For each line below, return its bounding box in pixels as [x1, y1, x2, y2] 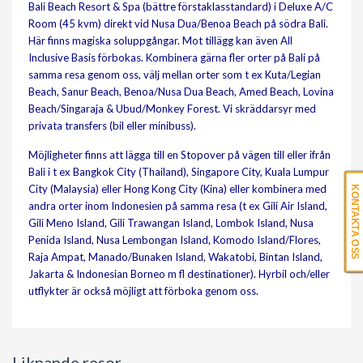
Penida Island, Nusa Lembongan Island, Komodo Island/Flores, [28, 233, 321, 246]
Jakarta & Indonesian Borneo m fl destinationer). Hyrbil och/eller [28, 267, 330, 280]
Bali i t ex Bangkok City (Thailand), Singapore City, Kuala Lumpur [28, 164, 329, 178]
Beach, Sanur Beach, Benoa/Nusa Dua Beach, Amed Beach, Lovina [28, 84, 334, 98]
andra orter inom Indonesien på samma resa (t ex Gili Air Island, [28, 199, 327, 212]
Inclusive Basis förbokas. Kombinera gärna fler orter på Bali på [28, 50, 320, 64]
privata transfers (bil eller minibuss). [28, 118, 196, 132]
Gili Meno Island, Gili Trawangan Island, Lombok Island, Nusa [28, 216, 314, 229]
